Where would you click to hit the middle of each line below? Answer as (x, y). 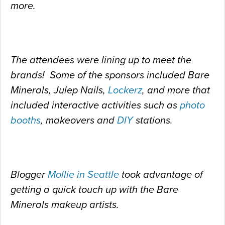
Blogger (29, 175)
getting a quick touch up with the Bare (94, 190)
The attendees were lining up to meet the (101, 61)
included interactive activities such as (95, 106)
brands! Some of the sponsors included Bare (110, 76)
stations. (153, 121)
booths (26, 121)
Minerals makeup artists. (65, 205)
